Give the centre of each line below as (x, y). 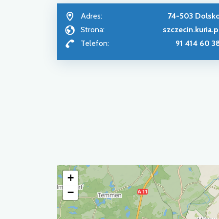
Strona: (93, 30)
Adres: (91, 16)
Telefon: (95, 44)
